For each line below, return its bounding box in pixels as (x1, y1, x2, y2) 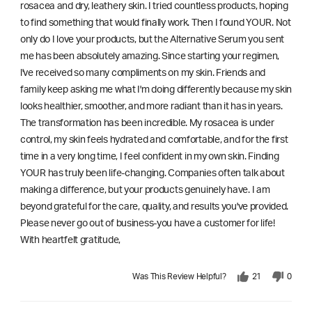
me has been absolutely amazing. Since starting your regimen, (19, 51, 280, 61)
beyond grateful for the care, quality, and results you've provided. (19, 201, 289, 212)
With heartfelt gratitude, (19, 235, 120, 245)
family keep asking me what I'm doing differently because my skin (19, 84, 292, 95)
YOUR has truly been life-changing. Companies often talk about (19, 168, 285, 178)
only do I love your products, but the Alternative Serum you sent (19, 34, 285, 45)
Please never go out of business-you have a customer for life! (19, 218, 275, 228)
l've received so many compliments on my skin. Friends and (19, 68, 265, 78)
